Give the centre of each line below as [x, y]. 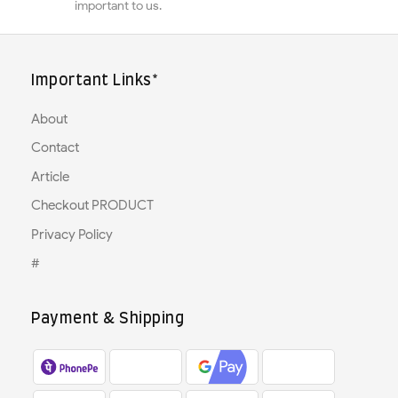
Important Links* [95, 80]
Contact [55, 148]
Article [50, 176]
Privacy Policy [72, 234]
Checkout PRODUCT [92, 206]
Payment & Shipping [107, 318]
